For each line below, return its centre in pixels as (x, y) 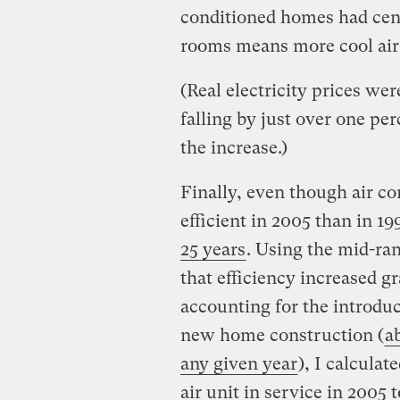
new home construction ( (282, 335)
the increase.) (233, 147)
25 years (212, 249)
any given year (238, 363)
